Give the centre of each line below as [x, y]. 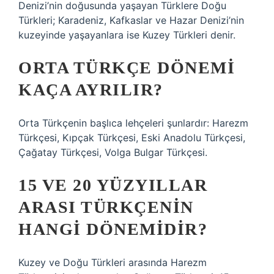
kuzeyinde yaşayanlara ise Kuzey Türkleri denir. [127, 35]
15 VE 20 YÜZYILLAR [113, 185]
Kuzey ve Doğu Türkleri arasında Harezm [113, 262]
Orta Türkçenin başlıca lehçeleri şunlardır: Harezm [133, 123]
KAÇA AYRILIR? [91, 90]
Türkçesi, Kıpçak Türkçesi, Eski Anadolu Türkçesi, [132, 138]
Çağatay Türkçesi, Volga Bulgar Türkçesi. [113, 152]
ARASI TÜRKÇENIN [106, 207]
